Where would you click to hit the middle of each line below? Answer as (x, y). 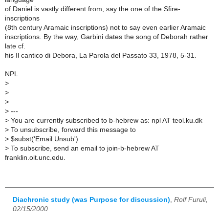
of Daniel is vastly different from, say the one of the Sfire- (93, 9)
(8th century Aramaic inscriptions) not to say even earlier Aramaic (105, 27)
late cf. (15, 46)
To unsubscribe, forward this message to (72, 130)
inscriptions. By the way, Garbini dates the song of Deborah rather (107, 37)
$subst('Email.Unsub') (44, 139)
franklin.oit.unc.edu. (35, 157)
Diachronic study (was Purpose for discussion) (91, 199)
